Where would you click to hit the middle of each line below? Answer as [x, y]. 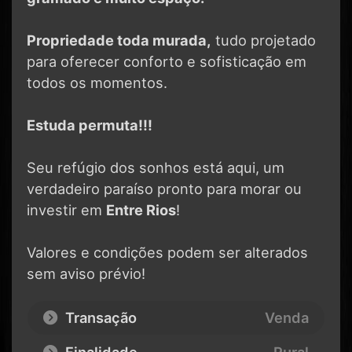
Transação [99, 317]
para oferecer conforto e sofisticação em [167, 61]
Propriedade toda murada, [119, 40]
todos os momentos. [97, 82]
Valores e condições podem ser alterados [167, 252]
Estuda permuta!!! [90, 125]
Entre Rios [141, 209]
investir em [66, 209]
